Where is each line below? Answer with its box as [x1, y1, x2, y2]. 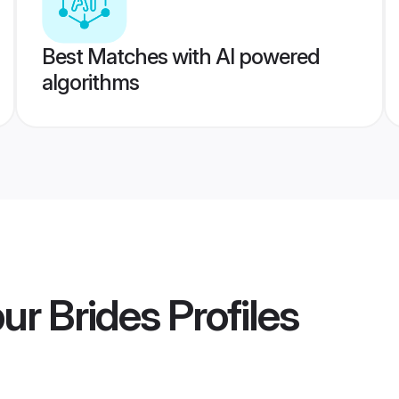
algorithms [41, 69, 139, 95]
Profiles [159, 289, 298, 342]
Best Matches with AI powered [41, 44, 320, 69]
